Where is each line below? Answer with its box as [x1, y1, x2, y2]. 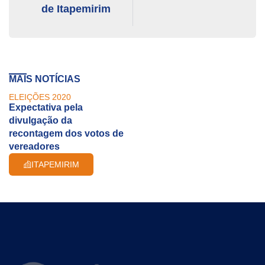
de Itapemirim [41, 2, 111, 15]
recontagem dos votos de [9, 128, 124, 138]
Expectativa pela [9, 102, 83, 112]
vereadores [9, 141, 60, 151]
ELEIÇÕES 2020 [9, 92, 71, 102]
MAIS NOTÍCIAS [9, 73, 80, 84]
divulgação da [9, 115, 72, 125]
